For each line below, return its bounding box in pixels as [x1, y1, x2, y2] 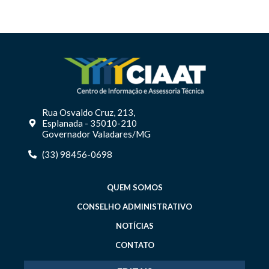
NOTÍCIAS [115, 221, 154, 231]
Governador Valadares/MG [41, 128, 151, 140]
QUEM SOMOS [106, 183, 163, 193]
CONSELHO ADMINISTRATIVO [77, 202, 192, 212]
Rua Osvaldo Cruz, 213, [41, 107, 135, 118]
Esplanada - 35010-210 [41, 118, 137, 129]
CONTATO [115, 240, 154, 250]
